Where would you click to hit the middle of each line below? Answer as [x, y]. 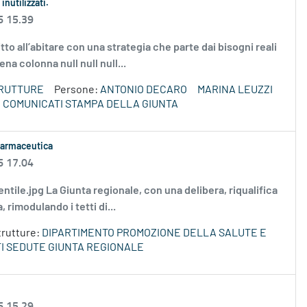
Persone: [77, 90]
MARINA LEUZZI [235, 90]
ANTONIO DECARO [144, 90]
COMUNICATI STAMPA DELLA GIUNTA [90, 105]
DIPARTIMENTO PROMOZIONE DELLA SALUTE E [154, 233]
